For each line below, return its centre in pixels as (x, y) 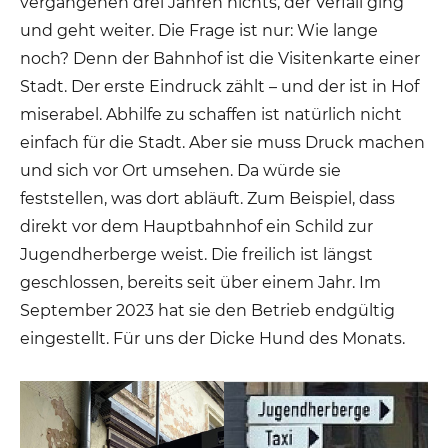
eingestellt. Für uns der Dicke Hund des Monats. (213, 338)
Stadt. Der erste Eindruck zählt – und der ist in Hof (220, 86)
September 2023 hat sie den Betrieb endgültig (208, 310)
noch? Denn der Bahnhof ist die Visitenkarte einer (220, 58)
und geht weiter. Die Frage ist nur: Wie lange (199, 30)
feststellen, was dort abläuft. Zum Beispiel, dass (208, 198)
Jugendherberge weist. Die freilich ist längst (197, 254)
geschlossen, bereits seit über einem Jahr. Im (201, 282)
